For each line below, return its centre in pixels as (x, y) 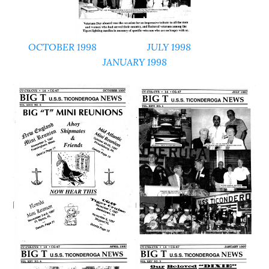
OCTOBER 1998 (62, 47)
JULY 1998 (169, 47)
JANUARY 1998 (134, 62)
